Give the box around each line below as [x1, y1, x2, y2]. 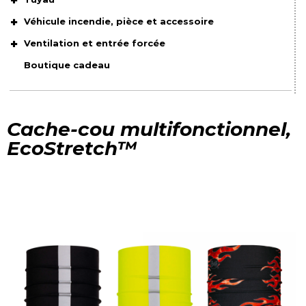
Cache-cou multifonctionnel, [7, 117, 291, 141]
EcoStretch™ [7, 136, 137, 160]
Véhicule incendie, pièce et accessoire [24, 15, 214, 27]
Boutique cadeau [24, 59, 111, 70]
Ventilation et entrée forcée [24, 37, 166, 48]
